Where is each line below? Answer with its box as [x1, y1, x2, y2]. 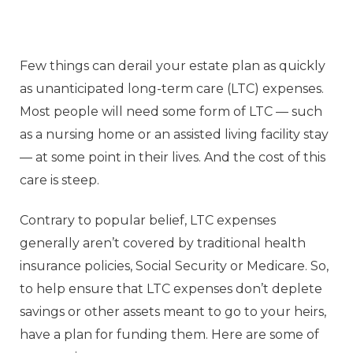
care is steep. [20, 172, 99, 188]
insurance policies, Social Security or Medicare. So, [20, 258, 329, 274]
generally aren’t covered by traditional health [20, 236, 306, 251]
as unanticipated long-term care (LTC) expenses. [20, 80, 324, 96]
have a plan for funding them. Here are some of [20, 327, 319, 343]
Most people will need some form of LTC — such [20, 103, 322, 119]
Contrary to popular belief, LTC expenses [20, 213, 276, 229]
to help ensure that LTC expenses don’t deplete [20, 281, 322, 297]
